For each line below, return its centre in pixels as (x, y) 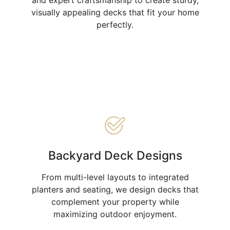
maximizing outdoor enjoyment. (115, 214)
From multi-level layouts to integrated (115, 177)
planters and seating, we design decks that (115, 189)
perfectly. (115, 24)
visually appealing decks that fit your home (115, 12)
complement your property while (115, 202)
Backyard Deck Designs (115, 155)
